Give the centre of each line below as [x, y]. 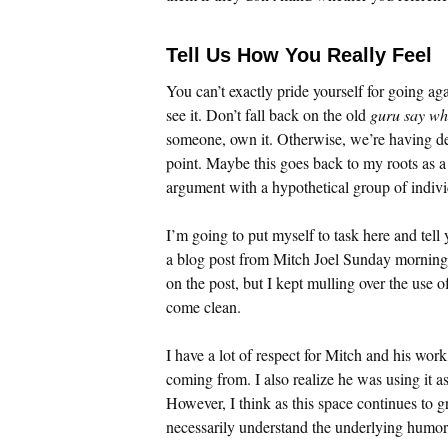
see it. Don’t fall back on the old [268, 114]
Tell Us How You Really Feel [299, 54]
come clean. [203, 306]
